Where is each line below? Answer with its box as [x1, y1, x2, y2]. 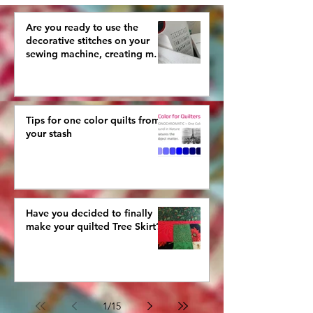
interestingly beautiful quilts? [26, 61, 159, 74]
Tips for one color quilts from [26, 114, 160, 127]
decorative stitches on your [26, 34, 150, 48]
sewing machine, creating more [26, 48, 169, 61]
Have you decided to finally [26, 207, 152, 220]
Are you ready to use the [26, 21, 138, 34]
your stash [26, 127, 72, 140]
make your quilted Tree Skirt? [26, 220, 161, 233]
